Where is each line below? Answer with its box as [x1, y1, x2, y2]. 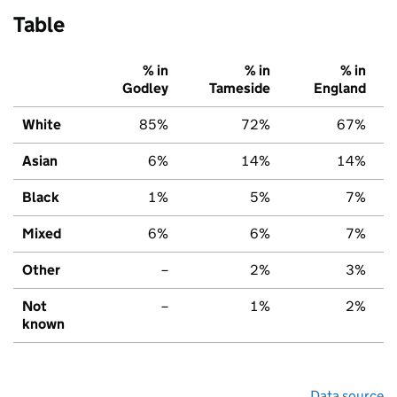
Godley [122, 79, 168, 97]
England [314, 79, 366, 97]
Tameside [209, 79, 270, 97]
